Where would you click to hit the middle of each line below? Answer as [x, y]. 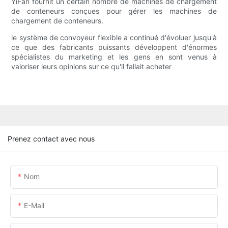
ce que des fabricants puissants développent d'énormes [114, 47]
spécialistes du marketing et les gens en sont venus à [114, 57]
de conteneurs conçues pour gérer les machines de [114, 11]
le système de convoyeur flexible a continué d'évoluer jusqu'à [114, 38]
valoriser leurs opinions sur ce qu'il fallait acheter [92, 67]
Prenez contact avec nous [51, 138]
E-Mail [34, 205]
